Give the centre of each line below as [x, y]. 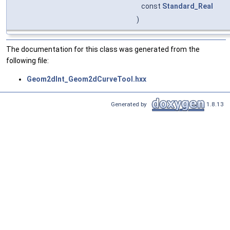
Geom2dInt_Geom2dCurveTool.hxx [87, 79]
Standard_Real [188, 6]
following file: [27, 61]
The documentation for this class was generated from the [103, 50]
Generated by [130, 104]
